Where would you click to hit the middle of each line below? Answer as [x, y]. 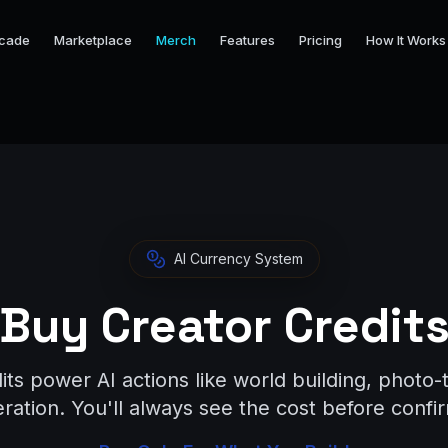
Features [247, 39]
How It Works [406, 39]
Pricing [320, 39]
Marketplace [93, 39]
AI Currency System [238, 258]
